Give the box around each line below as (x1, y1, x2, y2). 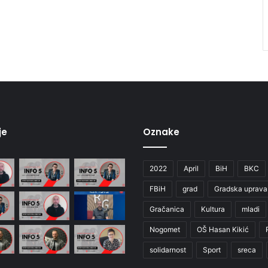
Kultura (201, 204, 225, 214)
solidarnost (150, 245, 186, 254)
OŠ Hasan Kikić (197, 224, 249, 234)
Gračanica (150, 204, 184, 214)
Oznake (143, 125, 179, 138)
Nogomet (150, 224, 180, 234)
